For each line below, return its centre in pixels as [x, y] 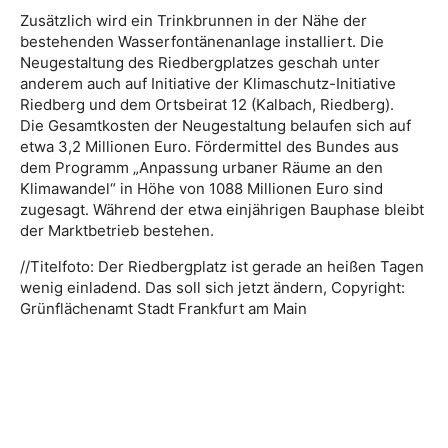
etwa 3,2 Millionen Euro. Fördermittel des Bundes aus [209, 147]
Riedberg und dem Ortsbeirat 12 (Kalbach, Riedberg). [207, 105]
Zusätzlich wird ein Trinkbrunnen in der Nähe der [193, 21]
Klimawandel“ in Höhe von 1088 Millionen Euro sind [201, 189]
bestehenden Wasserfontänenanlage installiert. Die [202, 42]
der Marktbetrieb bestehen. [117, 231]
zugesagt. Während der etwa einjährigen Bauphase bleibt [222, 210]
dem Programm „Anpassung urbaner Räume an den [201, 168]
